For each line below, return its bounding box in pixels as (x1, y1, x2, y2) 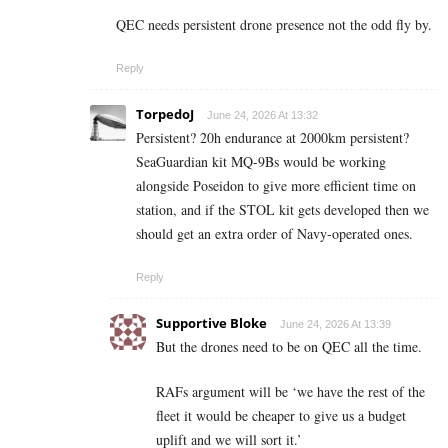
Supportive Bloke (156, 313, 267, 332)
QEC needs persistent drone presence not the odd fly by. (116, 14, 432, 34)
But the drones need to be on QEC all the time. (156, 336, 422, 356)
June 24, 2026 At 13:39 (280, 317, 391, 330)
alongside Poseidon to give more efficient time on (136, 175, 416, 195)
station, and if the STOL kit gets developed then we (136, 199, 429, 219)
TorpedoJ (136, 104, 194, 123)
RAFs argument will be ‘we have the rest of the (156, 381, 425, 401)
